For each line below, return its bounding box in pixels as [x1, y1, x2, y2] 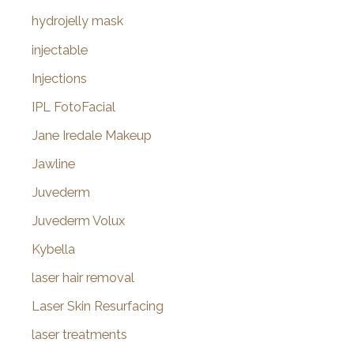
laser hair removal [32, 270, 134, 286]
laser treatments [32, 327, 127, 343]
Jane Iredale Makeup [32, 127, 152, 143]
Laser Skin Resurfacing [32, 299, 164, 314]
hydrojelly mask [32, 13, 123, 29]
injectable [32, 42, 88, 58]
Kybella [32, 242, 75, 258]
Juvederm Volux [32, 213, 125, 229]
